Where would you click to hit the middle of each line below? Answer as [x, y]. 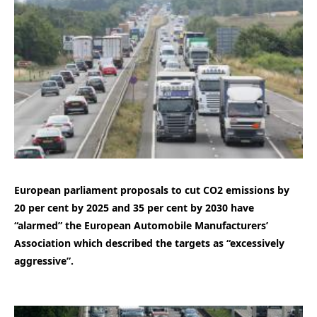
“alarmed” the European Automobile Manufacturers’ [141, 225]
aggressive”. [44, 260]
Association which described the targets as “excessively [149, 243]
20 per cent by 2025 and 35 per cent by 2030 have [134, 207]
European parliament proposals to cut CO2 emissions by [152, 190]
